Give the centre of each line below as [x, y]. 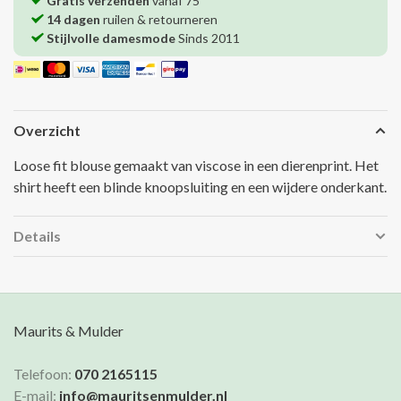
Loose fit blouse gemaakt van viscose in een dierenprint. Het [196, 166]
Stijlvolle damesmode [111, 38]
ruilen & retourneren [159, 20]
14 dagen [73, 20]
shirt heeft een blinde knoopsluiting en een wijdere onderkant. [200, 187]
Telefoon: [44, 374]
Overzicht [47, 131]
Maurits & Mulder [68, 331]
